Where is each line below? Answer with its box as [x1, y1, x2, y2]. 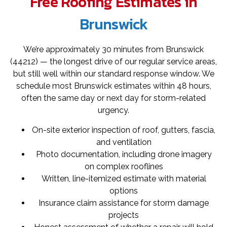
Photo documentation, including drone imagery [35, 149, 212, 159]
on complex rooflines [84, 161, 163, 171]
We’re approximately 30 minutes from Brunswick [23, 45, 204, 55]
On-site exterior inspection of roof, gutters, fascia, [32, 125, 215, 135]
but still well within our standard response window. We [13, 69, 214, 79]
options [109, 185, 138, 196]
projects [108, 210, 139, 220]
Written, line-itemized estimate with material [41, 173, 206, 183]
